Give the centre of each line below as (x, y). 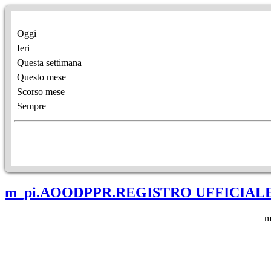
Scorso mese (41, 91)
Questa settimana (49, 62)
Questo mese (41, 77)
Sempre (31, 106)
